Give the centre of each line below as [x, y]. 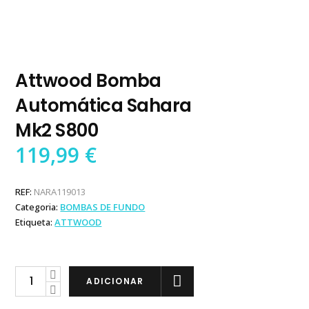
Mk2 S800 [57, 130]
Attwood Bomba [88, 80]
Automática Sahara [103, 105]
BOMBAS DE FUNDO [103, 207]
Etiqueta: [35, 222]
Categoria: [38, 207]
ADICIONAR [115, 281]
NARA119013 [60, 191]
